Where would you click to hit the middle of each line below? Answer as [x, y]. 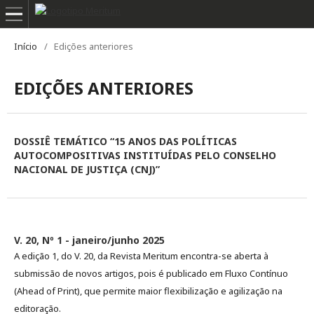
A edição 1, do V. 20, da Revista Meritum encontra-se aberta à [141, 256]
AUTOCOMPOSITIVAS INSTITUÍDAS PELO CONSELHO [145, 155]
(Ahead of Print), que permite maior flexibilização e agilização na [148, 291]
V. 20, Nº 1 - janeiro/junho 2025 [89, 240]
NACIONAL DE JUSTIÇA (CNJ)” [87, 169]
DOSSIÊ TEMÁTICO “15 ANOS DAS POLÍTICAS [125, 141]
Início [26, 46]
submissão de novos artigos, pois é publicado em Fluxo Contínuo [151, 273]
